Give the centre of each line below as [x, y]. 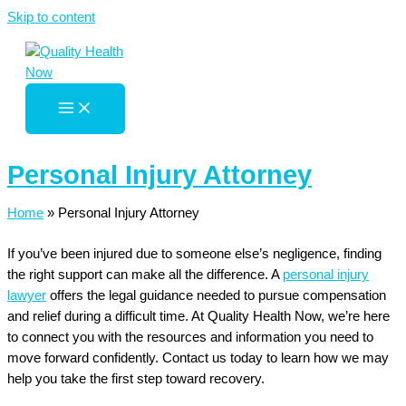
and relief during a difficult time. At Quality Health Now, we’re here [198, 317]
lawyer [27, 296]
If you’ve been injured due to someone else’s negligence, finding [194, 254]
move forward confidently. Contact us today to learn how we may [198, 358]
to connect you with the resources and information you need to [190, 338]
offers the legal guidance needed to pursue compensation [216, 296]
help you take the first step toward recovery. [136, 379]
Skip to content [51, 17]
